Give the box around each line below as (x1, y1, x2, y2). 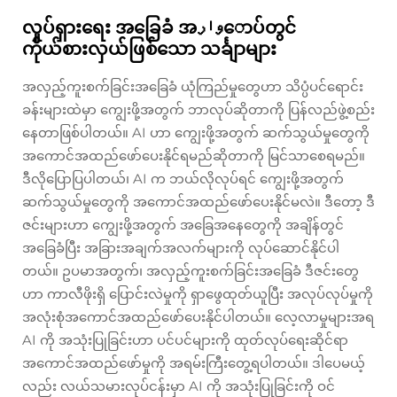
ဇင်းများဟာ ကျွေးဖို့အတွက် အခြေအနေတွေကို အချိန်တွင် (22, 216, 344, 233)
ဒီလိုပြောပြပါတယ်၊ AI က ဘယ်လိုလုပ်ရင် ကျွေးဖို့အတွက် (22, 170, 344, 187)
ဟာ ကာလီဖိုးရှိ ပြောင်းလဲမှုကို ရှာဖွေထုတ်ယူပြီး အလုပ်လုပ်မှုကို (22, 285, 373, 302)
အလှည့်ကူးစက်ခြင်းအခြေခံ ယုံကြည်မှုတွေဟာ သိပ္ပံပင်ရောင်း (22, 78, 363, 95)
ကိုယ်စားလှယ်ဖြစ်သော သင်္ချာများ (22, 38, 276, 59)
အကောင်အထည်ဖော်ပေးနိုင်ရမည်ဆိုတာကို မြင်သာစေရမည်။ (22, 147, 365, 164)
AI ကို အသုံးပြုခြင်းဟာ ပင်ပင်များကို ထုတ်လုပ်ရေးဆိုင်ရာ (22, 331, 348, 348)
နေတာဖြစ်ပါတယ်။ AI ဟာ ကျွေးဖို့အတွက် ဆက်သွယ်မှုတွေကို (22, 124, 370, 141)
